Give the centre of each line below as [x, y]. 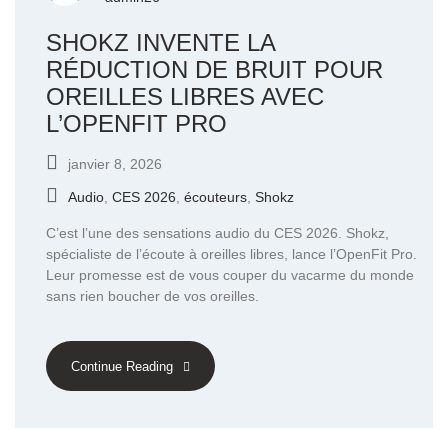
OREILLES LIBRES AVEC [185, 97]
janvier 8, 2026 [115, 164]
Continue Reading [122, 367]
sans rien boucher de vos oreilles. [152, 296]
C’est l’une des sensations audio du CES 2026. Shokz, [217, 233]
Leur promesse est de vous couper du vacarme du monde [230, 275]
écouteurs [215, 197]
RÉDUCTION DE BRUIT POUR [214, 70]
